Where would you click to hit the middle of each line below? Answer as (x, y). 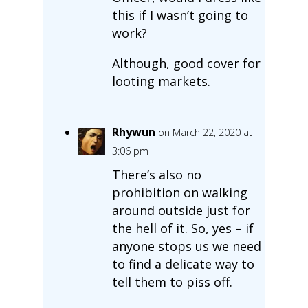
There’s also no (156, 174)
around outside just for (181, 210)
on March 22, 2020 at (205, 132)
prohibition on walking (179, 192)
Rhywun (133, 132)
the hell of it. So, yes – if (183, 228)
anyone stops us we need (186, 246)
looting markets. (161, 81)
